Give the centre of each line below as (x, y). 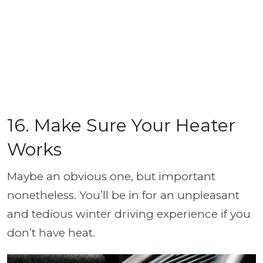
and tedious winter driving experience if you (129, 214)
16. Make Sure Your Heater (121, 125)
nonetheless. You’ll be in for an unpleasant (123, 195)
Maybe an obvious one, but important (111, 176)
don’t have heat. (51, 233)
